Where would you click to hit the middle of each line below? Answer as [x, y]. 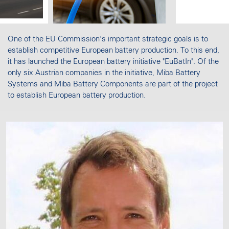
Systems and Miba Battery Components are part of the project [113, 84]
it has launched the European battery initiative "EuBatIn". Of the [113, 62]
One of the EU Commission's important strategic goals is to [108, 39]
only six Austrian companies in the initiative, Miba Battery [104, 73]
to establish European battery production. [77, 96]
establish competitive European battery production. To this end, [113, 51]
